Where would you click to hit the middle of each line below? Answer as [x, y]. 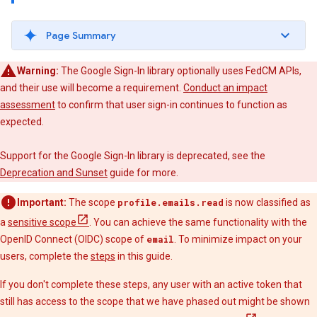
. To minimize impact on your [238, 239]
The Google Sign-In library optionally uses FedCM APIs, [180, 71]
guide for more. [143, 173]
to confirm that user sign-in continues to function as [171, 105]
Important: [42, 202]
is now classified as [267, 202]
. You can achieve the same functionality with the [198, 222]
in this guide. [144, 256]
